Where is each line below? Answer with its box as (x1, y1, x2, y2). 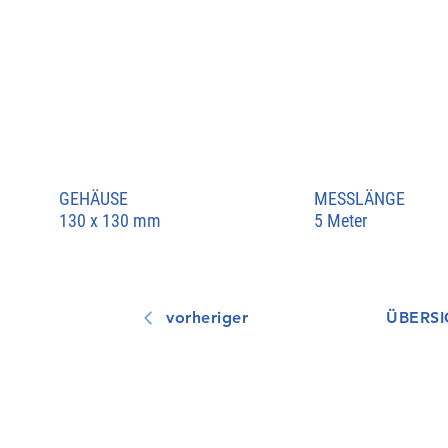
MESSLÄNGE (313, 188, 405, 210)
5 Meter (313, 209, 367, 231)
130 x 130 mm (58, 209, 161, 231)
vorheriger (166, 308, 249, 328)
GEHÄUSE (58, 188, 128, 210)
